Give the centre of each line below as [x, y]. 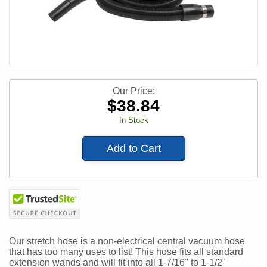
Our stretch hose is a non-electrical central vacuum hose [127, 241]
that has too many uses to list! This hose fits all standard [126, 252]
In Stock [133, 120]
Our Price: [133, 91]
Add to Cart [133, 149]
